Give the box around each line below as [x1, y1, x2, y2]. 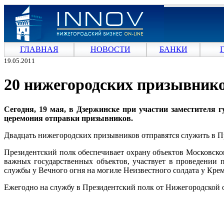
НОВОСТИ [90, 45, 130, 53]
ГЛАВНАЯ [19, 45, 58, 53]
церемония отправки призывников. [4, 113, 133, 122]
